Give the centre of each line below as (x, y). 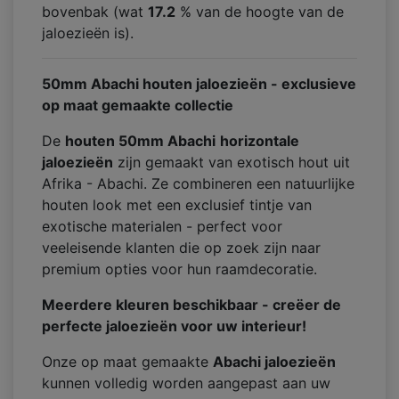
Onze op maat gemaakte (127, 362)
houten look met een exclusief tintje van (177, 205)
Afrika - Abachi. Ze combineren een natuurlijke (198, 184)
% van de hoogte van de (260, 12)
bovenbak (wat (95, 12)
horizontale (260, 141)
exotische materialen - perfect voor (162, 227)
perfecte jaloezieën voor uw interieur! (174, 326)
